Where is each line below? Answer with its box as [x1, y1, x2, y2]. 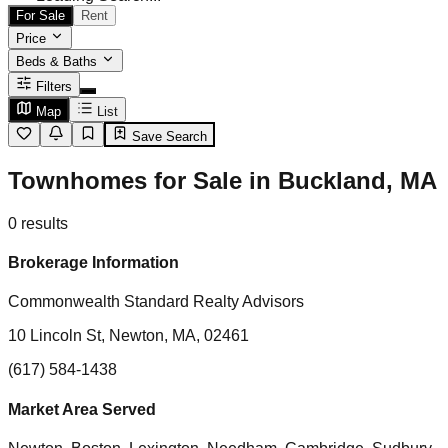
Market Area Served [8, 400, 156, 418]
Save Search [128, 129, 207, 144]
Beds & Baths [16, 54, 101, 69]
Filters [36, 79, 72, 94]
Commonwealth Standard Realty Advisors [8, 293, 304, 311]
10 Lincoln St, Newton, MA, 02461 [8, 327, 249, 345]
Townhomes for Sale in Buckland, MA [8, 166, 437, 194]
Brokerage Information [8, 254, 179, 272]
